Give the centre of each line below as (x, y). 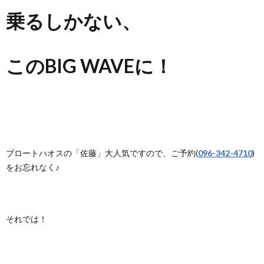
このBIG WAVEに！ (89, 66)
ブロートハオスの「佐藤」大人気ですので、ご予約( (102, 153)
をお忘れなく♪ (33, 167)
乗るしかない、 (73, 21)
